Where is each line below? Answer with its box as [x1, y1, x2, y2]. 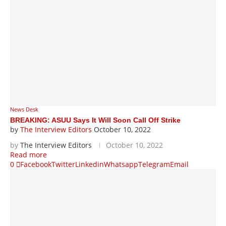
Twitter [51, 159, 75, 169]
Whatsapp [104, 159, 138, 169]
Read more [10, 150, 47, 159]
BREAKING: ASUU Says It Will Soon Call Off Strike [10, 116, 181, 124]
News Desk [10, 105, 38, 113]
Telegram [138, 159, 170, 169]
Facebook [20, 159, 51, 169]
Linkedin [75, 159, 104, 169]
